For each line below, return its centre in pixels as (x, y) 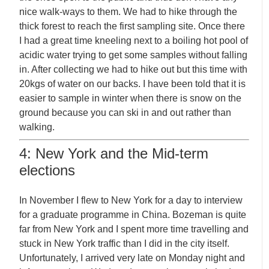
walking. (37, 127)
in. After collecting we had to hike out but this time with (134, 69)
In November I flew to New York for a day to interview (131, 200)
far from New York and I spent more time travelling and (134, 229)
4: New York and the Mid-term (114, 153)
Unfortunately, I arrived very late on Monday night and (132, 258)
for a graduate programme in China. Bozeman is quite (133, 214)
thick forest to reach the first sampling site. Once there (132, 26)
